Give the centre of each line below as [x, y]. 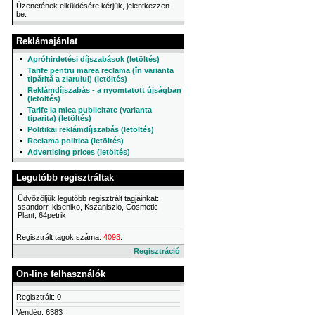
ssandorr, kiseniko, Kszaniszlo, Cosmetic [88, 207]
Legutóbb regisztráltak [65, 178]
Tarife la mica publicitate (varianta [90, 110]
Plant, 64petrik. [43, 215]
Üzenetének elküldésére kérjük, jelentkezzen [93, 6]
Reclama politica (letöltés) [76, 141]
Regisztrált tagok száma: [60, 237]
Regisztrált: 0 [39, 297]
